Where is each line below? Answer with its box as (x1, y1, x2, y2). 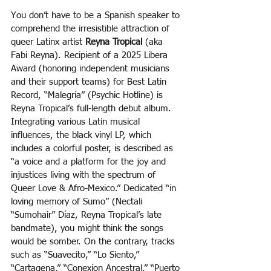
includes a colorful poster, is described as (11, 144, 176, 154)
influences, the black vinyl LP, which (11, 131, 154, 140)
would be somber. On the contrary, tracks (11, 237, 178, 247)
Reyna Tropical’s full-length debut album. (11, 104, 174, 114)
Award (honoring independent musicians (11, 64, 172, 74)
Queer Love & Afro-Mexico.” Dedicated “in (11, 184, 179, 194)
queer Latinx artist (11, 38, 85, 47)
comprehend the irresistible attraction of (11, 24, 172, 34)
